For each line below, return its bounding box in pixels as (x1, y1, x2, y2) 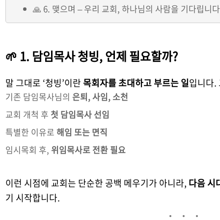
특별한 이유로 (5, 126, 57, 138)
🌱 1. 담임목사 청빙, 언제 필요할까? (5, 47, 178, 65)
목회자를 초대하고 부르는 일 (83, 76, 190, 90)
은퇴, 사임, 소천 (72, 90, 129, 103)
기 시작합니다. (5, 191, 60, 205)
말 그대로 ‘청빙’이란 (5, 76, 83, 90)
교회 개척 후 (5, 108, 51, 121)
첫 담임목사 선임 (51, 108, 110, 121)
